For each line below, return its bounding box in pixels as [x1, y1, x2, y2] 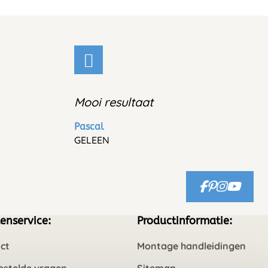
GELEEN [74, 134, 109, 147]
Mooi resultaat [74, 95, 153, 110]
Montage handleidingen [136, 240, 246, 252]
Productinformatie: [136, 214, 232, 228]
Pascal [74, 121, 104, 133]
